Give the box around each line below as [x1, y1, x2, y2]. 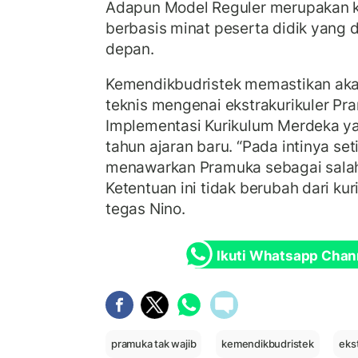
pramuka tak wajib [111, 337, 197, 351]
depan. [105, 39, 154, 59]
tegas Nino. [105, 198, 185, 218]
